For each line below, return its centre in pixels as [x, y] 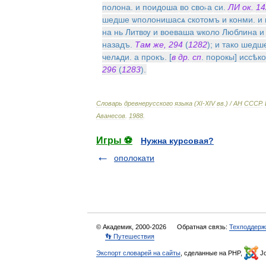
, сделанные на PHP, [212, 253]
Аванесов [111, 116]
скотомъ [204, 20]
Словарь [109, 103]
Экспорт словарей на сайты [138, 253]
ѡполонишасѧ [159, 20]
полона [116, 7]
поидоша [160, 7]
